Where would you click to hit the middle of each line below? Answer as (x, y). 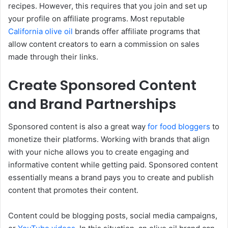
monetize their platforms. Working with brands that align (109, 139)
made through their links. (53, 56)
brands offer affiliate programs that (136, 31)
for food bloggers (179, 127)
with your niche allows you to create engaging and (98, 152)
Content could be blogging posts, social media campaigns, (113, 216)
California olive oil (40, 31)
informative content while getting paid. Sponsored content (113, 165)
